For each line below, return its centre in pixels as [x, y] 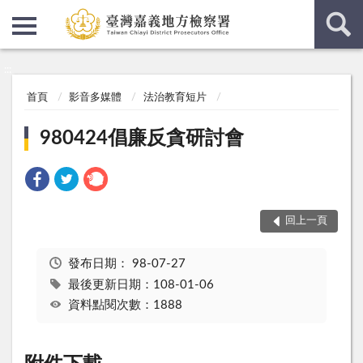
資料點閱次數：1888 [125, 305]
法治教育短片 [175, 98]
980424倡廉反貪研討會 [142, 138]
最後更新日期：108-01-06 [141, 284]
